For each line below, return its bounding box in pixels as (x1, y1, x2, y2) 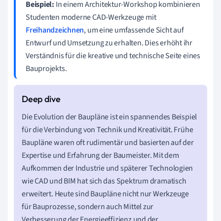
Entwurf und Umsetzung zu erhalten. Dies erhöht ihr (26, 37, 192, 48)
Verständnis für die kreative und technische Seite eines (26, 50, 200, 61)
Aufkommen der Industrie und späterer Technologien (22, 162, 193, 174)
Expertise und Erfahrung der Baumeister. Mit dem (22, 149, 179, 161)
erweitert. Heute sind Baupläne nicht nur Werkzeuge (22, 188, 189, 199)
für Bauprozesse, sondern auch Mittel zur (22, 201, 154, 212)
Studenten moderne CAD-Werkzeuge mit (26, 11, 156, 23)
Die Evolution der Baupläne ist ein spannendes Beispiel (22, 111, 197, 122)
